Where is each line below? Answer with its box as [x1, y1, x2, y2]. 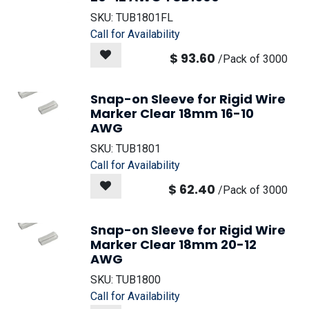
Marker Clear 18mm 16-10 [90, 105, 254, 122]
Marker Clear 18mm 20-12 [90, 236, 257, 253]
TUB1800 [116, 273, 161, 286]
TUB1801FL [116, 11, 173, 24]
